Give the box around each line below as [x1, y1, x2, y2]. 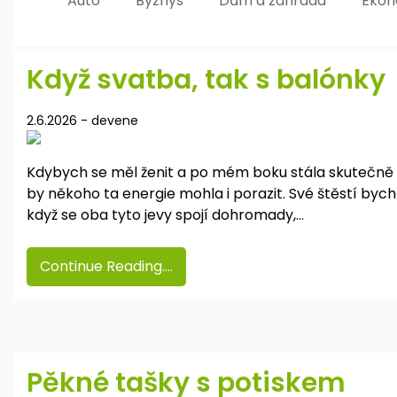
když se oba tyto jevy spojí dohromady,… [27, 205, 304, 226]
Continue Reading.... [40, 256, 173, 277]
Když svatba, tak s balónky [27, 61, 385, 99]
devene [91, 112, 138, 130]
